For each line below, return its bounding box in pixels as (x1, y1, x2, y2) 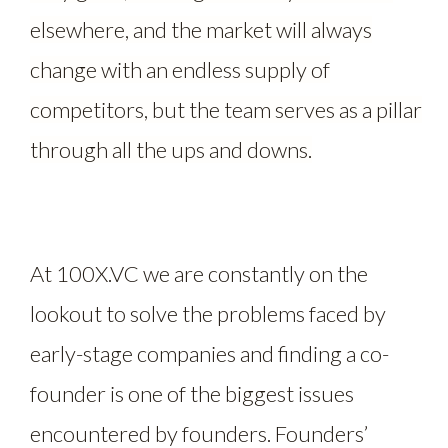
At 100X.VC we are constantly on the (30, 259, 368, 287)
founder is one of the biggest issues (30, 379, 354, 407)
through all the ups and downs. (30, 135, 312, 163)
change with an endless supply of (30, 55, 330, 83)
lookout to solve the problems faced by (30, 299, 386, 327)
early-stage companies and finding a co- (30, 339, 389, 367)
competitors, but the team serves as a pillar (30, 95, 422, 123)
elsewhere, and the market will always (30, 15, 372, 43)
